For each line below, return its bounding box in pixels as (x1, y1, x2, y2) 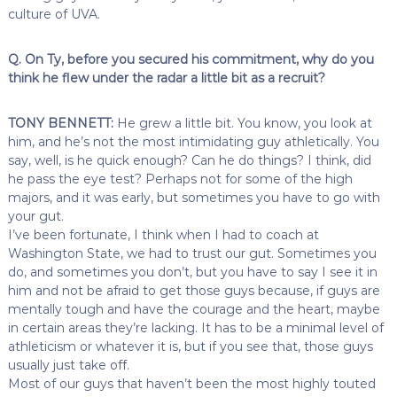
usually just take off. (7, 356, 129, 373)
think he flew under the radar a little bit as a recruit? (7, 69, 325, 86)
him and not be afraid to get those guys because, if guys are (7, 282, 380, 299)
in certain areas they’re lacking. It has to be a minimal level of (7, 319, 384, 336)
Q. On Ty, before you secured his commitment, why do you (7, 51, 374, 67)
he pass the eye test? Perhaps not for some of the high (7, 170, 353, 187)
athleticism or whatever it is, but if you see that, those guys (7, 338, 373, 354)
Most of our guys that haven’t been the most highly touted (7, 375, 376, 392)
